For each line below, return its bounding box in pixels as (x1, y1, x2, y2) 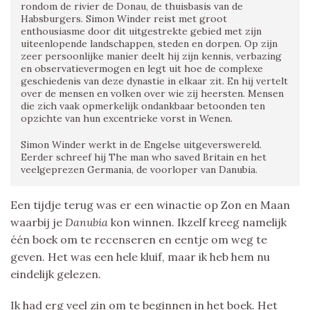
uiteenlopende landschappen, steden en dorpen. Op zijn (21, 37, 277, 50)
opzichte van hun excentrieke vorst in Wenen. (21, 111, 232, 125)
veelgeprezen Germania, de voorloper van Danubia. (21, 163, 257, 176)
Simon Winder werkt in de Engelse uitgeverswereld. (21, 138, 262, 151)
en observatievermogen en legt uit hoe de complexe (21, 62, 263, 75)
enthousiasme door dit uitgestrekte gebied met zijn (21, 24, 262, 37)
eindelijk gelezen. (10, 266, 101, 281)
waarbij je (10, 215, 65, 229)
